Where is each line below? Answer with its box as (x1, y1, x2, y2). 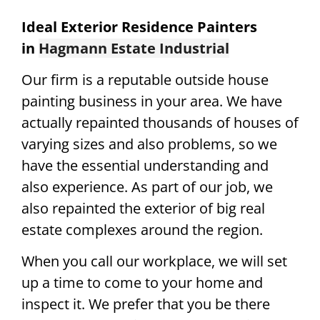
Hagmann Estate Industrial (39, 38, 229, 58)
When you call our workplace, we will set (21, 251, 287, 271)
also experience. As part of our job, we (21, 177, 273, 197)
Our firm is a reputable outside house (21, 70, 269, 90)
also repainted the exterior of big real (21, 199, 265, 219)
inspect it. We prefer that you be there (21, 294, 270, 314)
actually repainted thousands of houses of (21, 113, 299, 133)
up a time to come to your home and (21, 273, 263, 293)
